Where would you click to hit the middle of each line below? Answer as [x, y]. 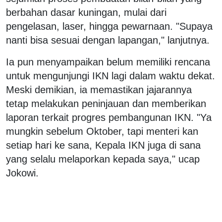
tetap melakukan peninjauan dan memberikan [106, 103]
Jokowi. [22, 173]
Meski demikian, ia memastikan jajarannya [99, 89]
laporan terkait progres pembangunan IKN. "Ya [109, 117]
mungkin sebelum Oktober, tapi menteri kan [102, 131]
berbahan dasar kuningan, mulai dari [86, 12]
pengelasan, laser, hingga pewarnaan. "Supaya [109, 26]
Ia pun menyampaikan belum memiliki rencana [108, 62]
